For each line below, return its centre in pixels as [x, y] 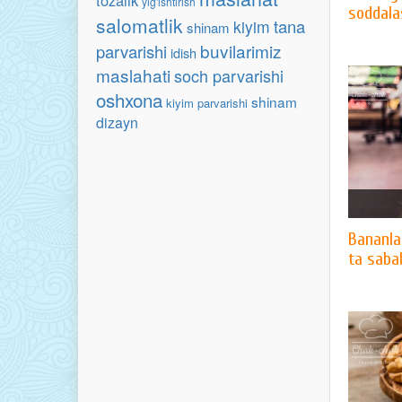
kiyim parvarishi [207, 103]
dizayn [117, 122]
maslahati [133, 75]
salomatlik [140, 25]
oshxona [129, 100]
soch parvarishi [229, 75]
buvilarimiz [241, 51]
